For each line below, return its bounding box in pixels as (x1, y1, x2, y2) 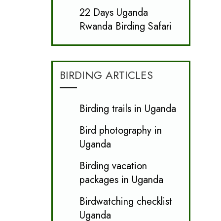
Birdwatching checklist (79, 194, 172, 209)
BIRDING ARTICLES (59, 67, 153, 83)
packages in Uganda (79, 172, 163, 187)
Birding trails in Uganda (79, 101, 176, 116)
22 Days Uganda (79, 5, 148, 20)
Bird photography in (79, 123, 162, 138)
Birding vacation (79, 158, 147, 173)
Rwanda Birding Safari (79, 19, 172, 34)
